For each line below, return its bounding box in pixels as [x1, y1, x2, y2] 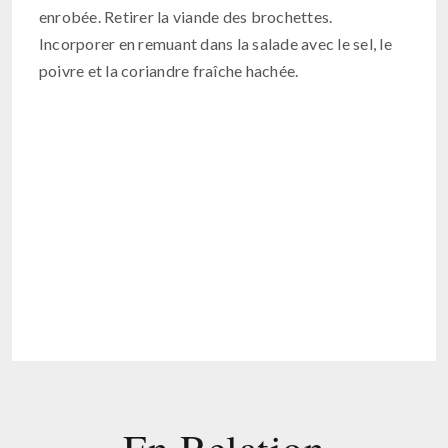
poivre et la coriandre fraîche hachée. [38, 61, 299, 81]
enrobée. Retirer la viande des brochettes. [38, 7, 333, 27]
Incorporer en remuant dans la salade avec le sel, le [38, 34, 392, 54]
